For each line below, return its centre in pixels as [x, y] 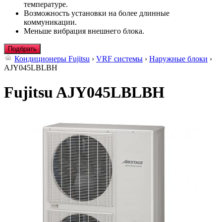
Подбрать [22, 49]
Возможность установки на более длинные [97, 13]
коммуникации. [50, 22]
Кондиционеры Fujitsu [52, 59]
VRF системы [119, 59]
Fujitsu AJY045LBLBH [84, 92]
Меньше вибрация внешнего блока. [84, 31]
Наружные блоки [178, 59]
